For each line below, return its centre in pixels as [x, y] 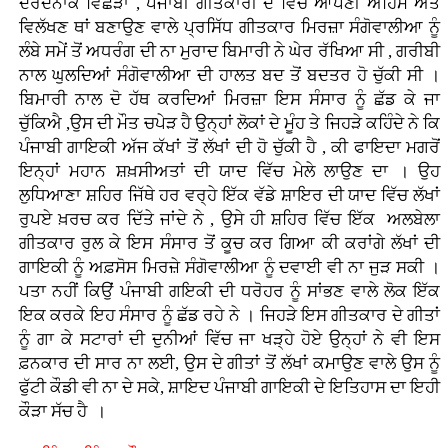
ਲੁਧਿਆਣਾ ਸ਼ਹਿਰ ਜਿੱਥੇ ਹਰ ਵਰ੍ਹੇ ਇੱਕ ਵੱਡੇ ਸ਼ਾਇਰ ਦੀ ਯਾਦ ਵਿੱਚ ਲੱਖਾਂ [229, 196]
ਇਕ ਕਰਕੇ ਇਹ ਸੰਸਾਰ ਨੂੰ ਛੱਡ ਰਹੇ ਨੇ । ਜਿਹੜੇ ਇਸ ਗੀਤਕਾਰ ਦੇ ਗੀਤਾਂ [229, 316]
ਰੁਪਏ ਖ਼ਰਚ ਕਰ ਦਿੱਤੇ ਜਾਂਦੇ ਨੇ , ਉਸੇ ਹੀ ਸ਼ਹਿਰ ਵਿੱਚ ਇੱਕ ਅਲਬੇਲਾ [229, 220]
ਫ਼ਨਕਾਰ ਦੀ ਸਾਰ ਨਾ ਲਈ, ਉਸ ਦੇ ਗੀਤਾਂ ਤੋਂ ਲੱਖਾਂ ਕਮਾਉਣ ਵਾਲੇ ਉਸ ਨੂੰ [229, 364]
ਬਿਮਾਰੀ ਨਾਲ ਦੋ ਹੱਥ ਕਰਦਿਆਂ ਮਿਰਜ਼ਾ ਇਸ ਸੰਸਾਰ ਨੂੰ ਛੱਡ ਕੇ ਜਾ [229, 100]
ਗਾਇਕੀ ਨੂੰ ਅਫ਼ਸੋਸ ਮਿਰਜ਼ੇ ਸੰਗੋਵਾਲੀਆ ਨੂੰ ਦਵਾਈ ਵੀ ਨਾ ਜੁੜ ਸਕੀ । [229, 268]
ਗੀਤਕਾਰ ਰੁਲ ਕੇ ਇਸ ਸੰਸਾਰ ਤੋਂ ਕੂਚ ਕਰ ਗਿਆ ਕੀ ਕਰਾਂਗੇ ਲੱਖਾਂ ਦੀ [229, 244]
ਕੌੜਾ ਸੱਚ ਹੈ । [62, 412]
